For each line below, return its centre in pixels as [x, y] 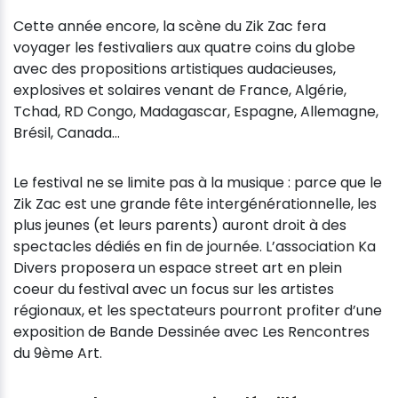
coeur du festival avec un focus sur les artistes [174, 290]
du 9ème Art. [58, 354]
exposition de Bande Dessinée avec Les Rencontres [191, 332]
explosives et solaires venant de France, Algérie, [180, 91]
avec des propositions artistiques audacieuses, [175, 69]
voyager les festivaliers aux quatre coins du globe [184, 48]
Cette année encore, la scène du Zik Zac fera [170, 27]
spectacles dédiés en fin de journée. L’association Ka [195, 247]
